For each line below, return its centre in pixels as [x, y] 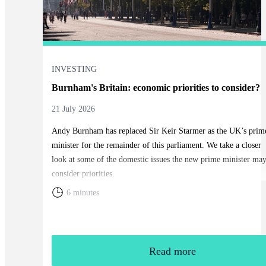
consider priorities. [83, 173]
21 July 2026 [73, 109]
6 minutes [83, 192]
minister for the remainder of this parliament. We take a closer [156, 145]
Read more [173, 251]
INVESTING [74, 69]
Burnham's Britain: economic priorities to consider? [156, 87]
